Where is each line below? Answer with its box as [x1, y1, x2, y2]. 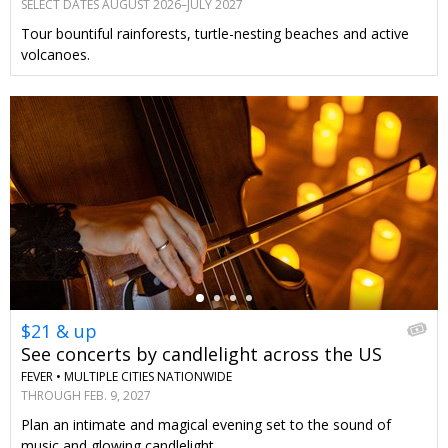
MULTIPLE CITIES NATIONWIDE [64, 368, 232, 386]
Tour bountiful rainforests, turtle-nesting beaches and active [21, 24, 409, 44]
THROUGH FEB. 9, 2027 [21, 386, 151, 404]
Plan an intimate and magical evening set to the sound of [21, 414, 391, 434]
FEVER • [21, 368, 61, 386]
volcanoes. [21, 45, 90, 65]
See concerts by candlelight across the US [21, 342, 382, 367]
